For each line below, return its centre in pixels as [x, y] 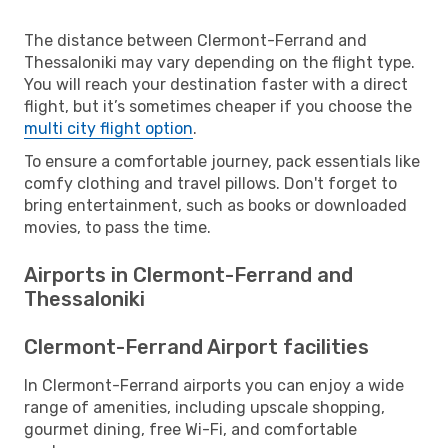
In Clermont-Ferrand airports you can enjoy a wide [214, 385]
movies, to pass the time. [117, 227]
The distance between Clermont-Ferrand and [195, 40]
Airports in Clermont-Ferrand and [188, 274]
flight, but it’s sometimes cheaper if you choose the [218, 106]
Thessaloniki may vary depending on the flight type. [219, 62]
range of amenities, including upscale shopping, [204, 407]
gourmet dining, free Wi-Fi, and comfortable [190, 429]
